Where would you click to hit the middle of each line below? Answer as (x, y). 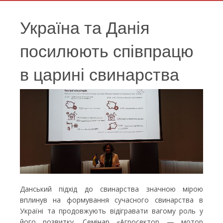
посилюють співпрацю (107, 50)
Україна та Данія (85, 27)
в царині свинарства (100, 74)
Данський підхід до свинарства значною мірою (111, 189)
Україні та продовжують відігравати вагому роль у (111, 211)
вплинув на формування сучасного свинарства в (111, 200)
